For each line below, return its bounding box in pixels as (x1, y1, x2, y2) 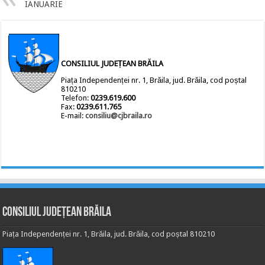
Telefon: (61, 93, 91, 102)
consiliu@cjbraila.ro (85, 111, 153, 120)
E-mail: (61, 111, 86, 120)
